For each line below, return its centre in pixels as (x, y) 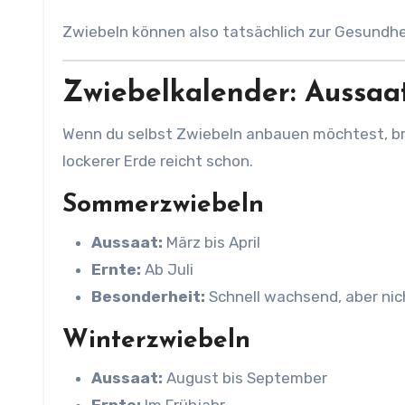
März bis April (212, 242)
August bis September (245, 378)
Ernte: (116, 269)
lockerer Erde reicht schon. (158, 161)
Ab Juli (167, 269)
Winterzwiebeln (156, 341)
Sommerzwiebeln (163, 205)
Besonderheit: (148, 297)
